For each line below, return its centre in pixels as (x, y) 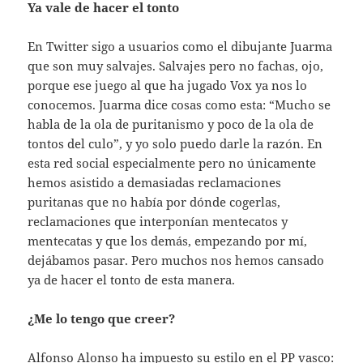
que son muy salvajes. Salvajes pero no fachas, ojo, (176, 65)
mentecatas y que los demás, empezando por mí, (168, 240)
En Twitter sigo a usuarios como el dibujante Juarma (180, 46)
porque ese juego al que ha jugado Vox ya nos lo (168, 85)
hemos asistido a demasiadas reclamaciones (155, 182)
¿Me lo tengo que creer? (102, 318)
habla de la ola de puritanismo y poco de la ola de (171, 124)
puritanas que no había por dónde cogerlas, (154, 201)
